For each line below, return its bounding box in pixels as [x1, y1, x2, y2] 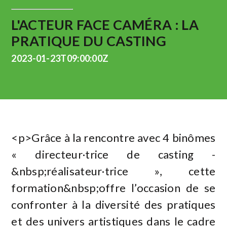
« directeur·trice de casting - [11, 147, 216, 161]
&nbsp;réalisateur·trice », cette [11, 164, 216, 178]
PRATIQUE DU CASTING [11, 32, 167, 49]
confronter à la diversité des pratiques [11, 197, 216, 211]
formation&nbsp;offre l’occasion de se [11, 180, 216, 195]
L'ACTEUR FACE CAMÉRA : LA [11, 16, 199, 33]
